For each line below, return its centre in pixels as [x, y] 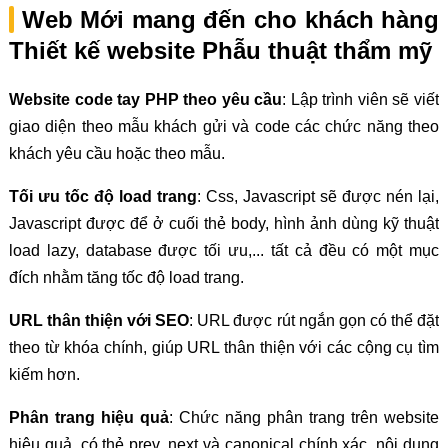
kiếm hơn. [44, 374]
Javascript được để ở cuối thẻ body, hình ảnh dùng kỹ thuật [224, 223]
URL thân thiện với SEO [99, 320]
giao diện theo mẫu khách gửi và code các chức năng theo [224, 126]
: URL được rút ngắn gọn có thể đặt [314, 320]
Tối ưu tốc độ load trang [102, 196]
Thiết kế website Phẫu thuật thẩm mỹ [220, 50]
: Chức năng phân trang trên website [304, 417]
